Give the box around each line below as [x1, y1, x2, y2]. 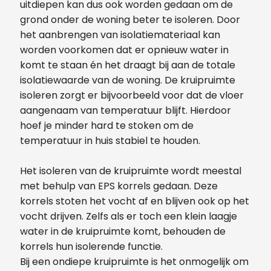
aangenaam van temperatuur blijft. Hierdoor [20, 103, 231, 117]
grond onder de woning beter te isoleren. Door [20, 12, 240, 27]
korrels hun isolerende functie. [20, 239, 163, 253]
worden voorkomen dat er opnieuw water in [20, 42, 229, 57]
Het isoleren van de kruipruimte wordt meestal [20, 163, 241, 178]
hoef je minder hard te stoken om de [20, 118, 194, 132]
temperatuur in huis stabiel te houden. [20, 133, 200, 148]
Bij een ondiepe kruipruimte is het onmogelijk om [20, 254, 249, 269]
